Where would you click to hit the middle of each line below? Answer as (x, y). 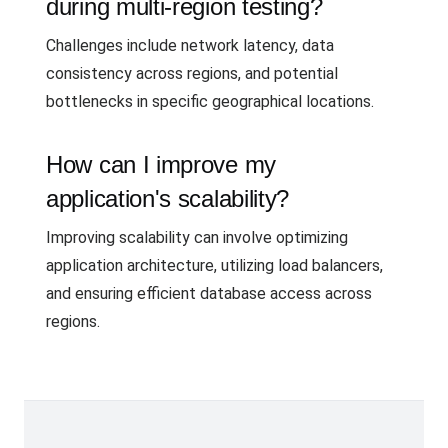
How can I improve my (161, 164)
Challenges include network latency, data (190, 45)
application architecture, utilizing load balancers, (214, 265)
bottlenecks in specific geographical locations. (210, 101)
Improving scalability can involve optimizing (197, 237)
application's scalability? (168, 198)
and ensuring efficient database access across (209, 293)
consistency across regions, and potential (192, 73)
